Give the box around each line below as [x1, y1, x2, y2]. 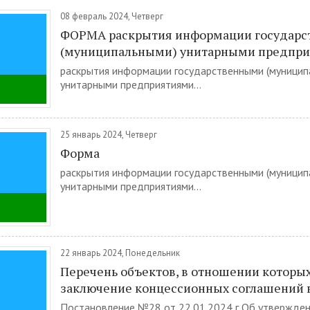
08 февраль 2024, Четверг [60, 10, 163, 22]
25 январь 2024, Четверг [60, 129, 157, 140]
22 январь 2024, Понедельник [60, 247, 180, 259]
